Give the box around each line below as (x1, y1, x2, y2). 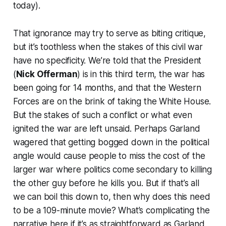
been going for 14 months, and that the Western (13, 82, 201, 93)
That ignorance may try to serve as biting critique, (13, 28, 206, 38)
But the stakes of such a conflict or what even (13, 109, 192, 120)
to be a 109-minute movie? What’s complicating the (13, 205, 210, 215)
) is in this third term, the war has (77, 69, 205, 79)
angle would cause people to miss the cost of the (13, 150, 205, 161)
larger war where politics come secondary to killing (13, 164, 212, 175)
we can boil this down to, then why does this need (13, 191, 210, 202)
